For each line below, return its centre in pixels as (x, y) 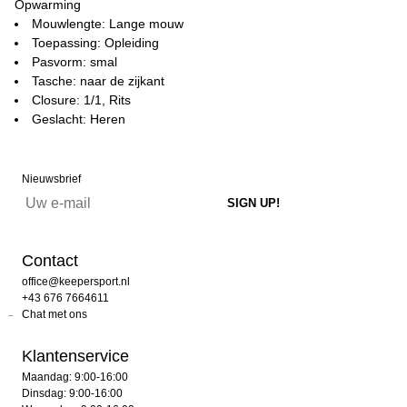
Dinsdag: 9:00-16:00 (72, 393)
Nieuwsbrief (51, 179)
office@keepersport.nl (76, 282)
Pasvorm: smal (74, 62)
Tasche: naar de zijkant (98, 81)
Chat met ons (55, 314)
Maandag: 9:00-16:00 (75, 377)
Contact (50, 261)
